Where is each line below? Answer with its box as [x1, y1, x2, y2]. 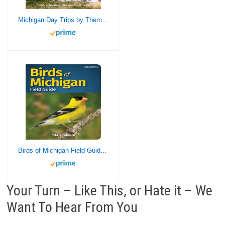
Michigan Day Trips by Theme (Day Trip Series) [101, 16, 108, 24]
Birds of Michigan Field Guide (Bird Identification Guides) [100, 146, 107, 154]
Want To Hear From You [6, 198, 138, 215]
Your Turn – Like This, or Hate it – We [6, 182, 212, 199]
